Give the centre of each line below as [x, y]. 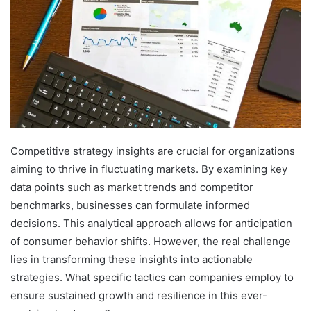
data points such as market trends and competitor [132, 187]
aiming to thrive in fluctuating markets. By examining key [149, 169]
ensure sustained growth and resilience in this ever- [139, 296]
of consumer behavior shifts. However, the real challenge [151, 242]
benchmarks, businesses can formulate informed [130, 205]
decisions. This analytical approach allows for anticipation [151, 224]
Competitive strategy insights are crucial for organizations [153, 151]
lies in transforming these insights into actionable [132, 260]
